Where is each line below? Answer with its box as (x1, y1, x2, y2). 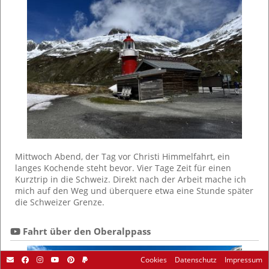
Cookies (141, 255, 167, 265)
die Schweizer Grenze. (15, 196, 104, 208)
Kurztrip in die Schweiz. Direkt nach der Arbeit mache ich (15, 173, 246, 185)
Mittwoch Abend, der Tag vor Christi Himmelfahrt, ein (15, 150, 230, 162)
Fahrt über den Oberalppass (20, 225, 151, 237)
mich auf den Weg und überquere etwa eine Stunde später (15, 184, 253, 196)
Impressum (223, 255, 262, 265)
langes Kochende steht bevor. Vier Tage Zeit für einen (15, 162, 231, 174)
